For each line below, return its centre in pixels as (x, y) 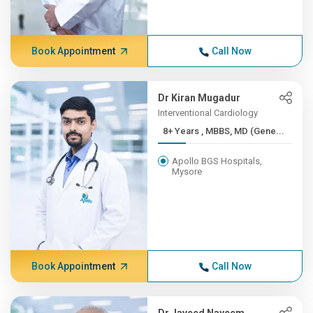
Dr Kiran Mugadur (199, 98)
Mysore (187, 172)
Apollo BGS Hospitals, (217, 161)
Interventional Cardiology (208, 113)
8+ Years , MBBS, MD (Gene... (243, 131)
